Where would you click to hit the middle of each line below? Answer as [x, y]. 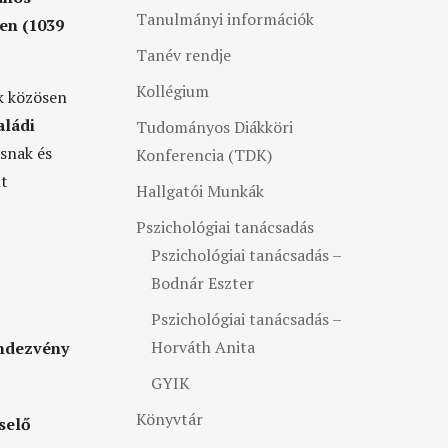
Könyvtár [169, 419]
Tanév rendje [183, 55]
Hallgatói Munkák [199, 191]
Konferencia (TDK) [203, 155]
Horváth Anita [202, 347]
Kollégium [172, 91]
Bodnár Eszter [202, 283]
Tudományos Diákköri [214, 127]
